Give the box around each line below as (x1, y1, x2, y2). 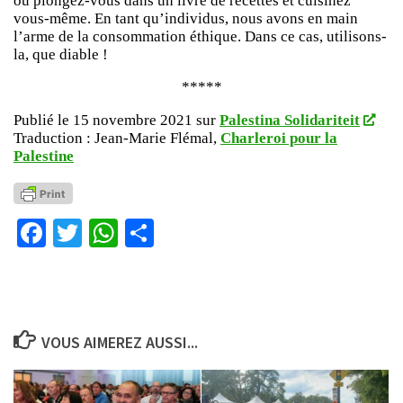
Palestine (13, 148, 74, 166)
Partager (154, 215, 250, 252)
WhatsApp (118, 215, 237, 252)
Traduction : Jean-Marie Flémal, (13, 130, 220, 148)
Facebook (46, 215, 157, 252)
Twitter (82, 215, 162, 252)
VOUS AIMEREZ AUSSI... (40, 332, 198, 354)
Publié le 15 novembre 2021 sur (13, 112, 219, 130)
